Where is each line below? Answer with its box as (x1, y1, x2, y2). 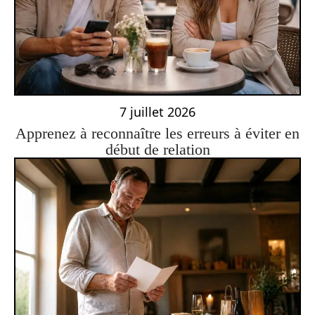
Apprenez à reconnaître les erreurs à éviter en (15, 124, 300, 142)
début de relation (105, 140, 210, 158)
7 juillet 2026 (120, 103, 195, 120)
